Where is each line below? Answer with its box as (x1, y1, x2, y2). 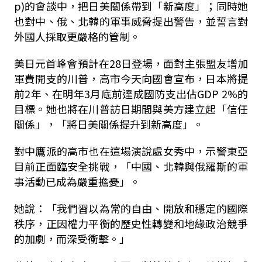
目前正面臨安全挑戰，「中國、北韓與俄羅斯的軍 (13, 158, 249, 174)
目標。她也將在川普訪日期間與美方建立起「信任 (13, 101, 249, 116)
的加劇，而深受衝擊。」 (13, 231, 130, 246)
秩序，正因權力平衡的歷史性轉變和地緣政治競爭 (13, 216, 249, 231)
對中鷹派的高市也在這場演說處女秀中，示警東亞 (13, 143, 249, 158)
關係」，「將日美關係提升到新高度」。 (13, 116, 204, 132)
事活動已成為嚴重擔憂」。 (13, 174, 140, 189)
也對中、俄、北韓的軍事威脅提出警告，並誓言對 (13, 13, 249, 29)
